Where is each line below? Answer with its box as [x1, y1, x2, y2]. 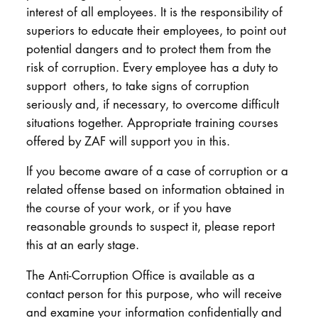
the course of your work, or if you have [26, 199, 231, 216]
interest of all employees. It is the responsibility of [26, 3, 283, 20]
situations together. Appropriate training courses [26, 114, 278, 131]
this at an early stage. [26, 236, 139, 253]
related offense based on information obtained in [26, 181, 285, 198]
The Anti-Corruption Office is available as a [26, 266, 255, 283]
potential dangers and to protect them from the [26, 40, 271, 57]
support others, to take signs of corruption [26, 77, 249, 94]
